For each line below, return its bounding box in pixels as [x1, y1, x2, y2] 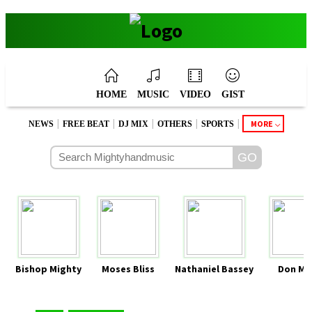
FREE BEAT [63, 118, 109, 129]
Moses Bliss [102, 262, 155, 275]
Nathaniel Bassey [175, 262, 253, 275]
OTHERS [157, 118, 192, 129]
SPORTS [201, 118, 234, 129]
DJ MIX [118, 118, 148, 129]
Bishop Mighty [15, 262, 81, 275]
